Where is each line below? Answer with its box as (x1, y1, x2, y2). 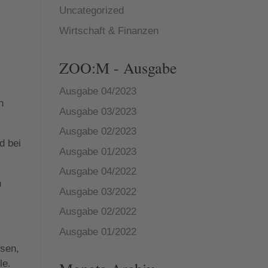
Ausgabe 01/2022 (59, 226, 136, 237)
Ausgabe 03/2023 (59, 105, 136, 117)
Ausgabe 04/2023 (59, 86, 136, 97)
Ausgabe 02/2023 (59, 126, 136, 137)
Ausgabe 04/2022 (59, 166, 136, 177)
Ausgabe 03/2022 (59, 185, 136, 197)
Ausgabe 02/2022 (59, 206, 136, 217)
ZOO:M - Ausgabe (59, 57, 177, 78)
